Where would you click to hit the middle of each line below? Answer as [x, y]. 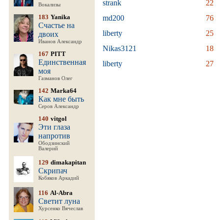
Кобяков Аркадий [59, 178]
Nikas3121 [120, 48]
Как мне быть [61, 99]
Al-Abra [61, 193]
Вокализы [49, 5]
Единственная [62, 62]
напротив [54, 136]
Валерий [48, 149]
